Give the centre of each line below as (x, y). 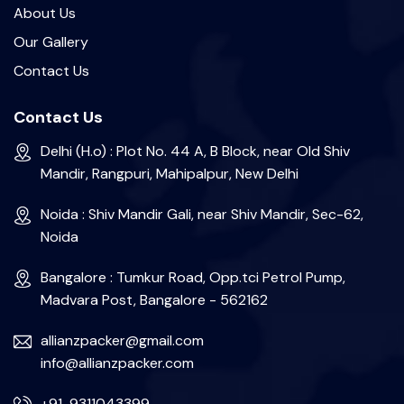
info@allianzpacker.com (117, 363)
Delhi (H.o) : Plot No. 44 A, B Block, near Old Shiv (195, 151)
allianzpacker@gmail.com (122, 340)
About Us (45, 13)
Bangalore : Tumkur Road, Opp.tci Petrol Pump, (193, 277)
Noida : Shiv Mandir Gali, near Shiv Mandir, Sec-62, (202, 214)
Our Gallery (51, 42)
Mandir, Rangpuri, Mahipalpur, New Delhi (170, 174)
